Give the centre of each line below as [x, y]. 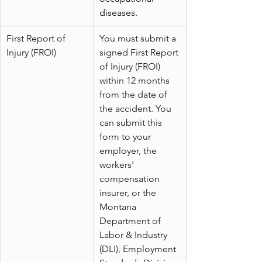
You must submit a [139, 39]
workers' [118, 165]
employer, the [129, 151]
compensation [131, 179]
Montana [119, 207]
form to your [126, 137]
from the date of [135, 95]
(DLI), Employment [139, 249]
